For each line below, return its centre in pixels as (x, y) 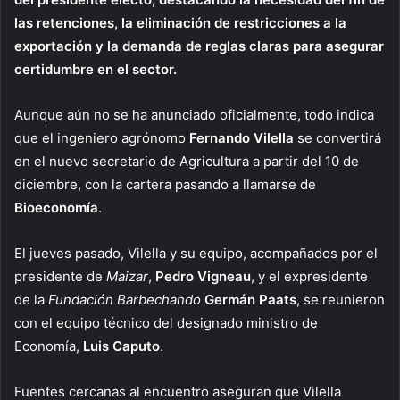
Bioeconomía (56, 207)
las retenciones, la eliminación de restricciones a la (180, 22)
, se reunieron (341, 299)
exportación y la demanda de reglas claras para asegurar (199, 46)
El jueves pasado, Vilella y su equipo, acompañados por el (196, 253)
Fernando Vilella (242, 137)
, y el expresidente (309, 276)
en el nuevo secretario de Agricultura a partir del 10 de (187, 161)
